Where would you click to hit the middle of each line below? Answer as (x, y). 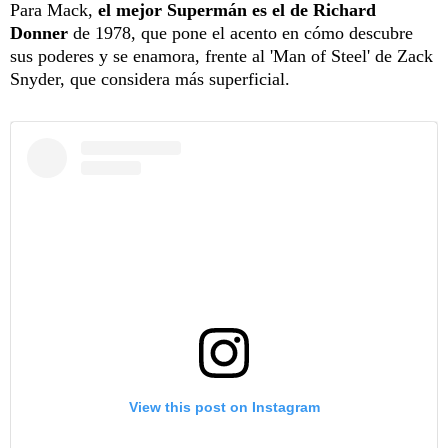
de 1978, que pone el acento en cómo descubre (240, 33)
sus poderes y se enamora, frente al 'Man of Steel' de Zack (221, 56)
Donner (39, 33)
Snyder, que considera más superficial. (150, 79)
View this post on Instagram (224, 407)
